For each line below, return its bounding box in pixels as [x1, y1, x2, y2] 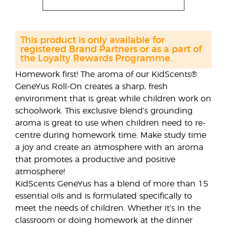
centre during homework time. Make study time [15, 131, 206, 139]
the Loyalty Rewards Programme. [20, 54, 172, 63]
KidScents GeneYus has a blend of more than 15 [15, 180, 208, 188]
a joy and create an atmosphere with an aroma [15, 143, 203, 152]
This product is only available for [20, 36, 165, 45]
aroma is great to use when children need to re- [15, 119, 206, 127]
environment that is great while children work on [15, 95, 211, 103]
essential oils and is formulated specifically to [15, 192, 192, 200]
